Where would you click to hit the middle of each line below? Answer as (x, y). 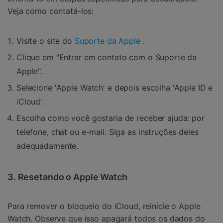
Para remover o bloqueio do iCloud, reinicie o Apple (104, 206)
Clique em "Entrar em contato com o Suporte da (107, 57)
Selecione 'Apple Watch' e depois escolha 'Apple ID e (115, 87)
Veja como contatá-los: (51, 11)
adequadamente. (48, 146)
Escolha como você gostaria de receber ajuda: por (111, 118)
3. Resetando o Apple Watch (67, 177)
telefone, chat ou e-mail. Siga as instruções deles (108, 132)
